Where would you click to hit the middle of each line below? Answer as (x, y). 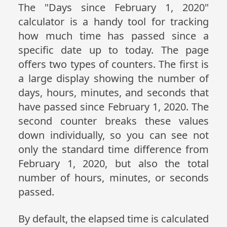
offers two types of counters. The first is (113, 64)
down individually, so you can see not (113, 135)
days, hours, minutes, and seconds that (113, 92)
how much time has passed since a (113, 36)
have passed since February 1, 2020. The (113, 107)
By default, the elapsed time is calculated (113, 219)
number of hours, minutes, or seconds (113, 178)
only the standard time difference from (113, 149)
